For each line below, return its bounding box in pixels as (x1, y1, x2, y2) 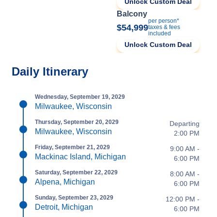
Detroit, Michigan (35, 203, 93, 211)
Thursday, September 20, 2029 (35, 119, 119, 125)
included (148, 30, 171, 37)
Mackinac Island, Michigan (35, 153, 126, 161)
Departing (170, 120, 200, 127)
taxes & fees (148, 24, 180, 31)
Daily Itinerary (12, 65, 88, 78)
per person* (148, 17, 179, 24)
